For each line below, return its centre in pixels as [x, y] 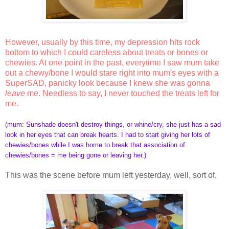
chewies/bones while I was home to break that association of [95, 145]
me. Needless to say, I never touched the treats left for [122, 93]
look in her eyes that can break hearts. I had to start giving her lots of [108, 134]
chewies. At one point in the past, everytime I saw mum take [112, 62]
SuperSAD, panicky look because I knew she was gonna [108, 83]
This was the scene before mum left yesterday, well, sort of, [111, 175]
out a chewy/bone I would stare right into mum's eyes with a [112, 73]
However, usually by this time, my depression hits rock [102, 42]
